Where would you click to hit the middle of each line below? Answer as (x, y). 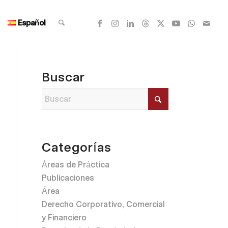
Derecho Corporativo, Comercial (104, 204)
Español (32, 23)
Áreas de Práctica (76, 165)
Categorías (77, 147)
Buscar (64, 77)
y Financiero (64, 218)
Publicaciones (68, 178)
